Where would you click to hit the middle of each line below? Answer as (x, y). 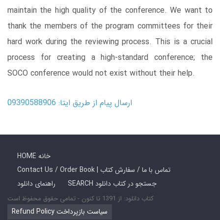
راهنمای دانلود (36, 184)
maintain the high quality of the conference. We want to (110, 11)
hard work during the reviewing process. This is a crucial (110, 42)
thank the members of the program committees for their (110, 27)
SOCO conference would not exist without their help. (101, 74)
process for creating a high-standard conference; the (110, 58)
